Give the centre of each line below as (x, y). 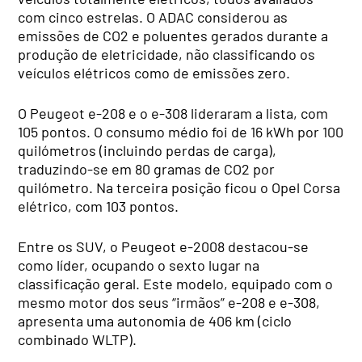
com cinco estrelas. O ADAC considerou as (153, 17)
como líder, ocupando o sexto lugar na (139, 265)
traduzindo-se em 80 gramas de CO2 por (147, 168)
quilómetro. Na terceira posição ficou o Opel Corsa (179, 187)
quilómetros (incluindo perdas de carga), (147, 150)
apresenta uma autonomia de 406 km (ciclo (155, 320)
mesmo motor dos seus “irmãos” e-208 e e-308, (169, 302)
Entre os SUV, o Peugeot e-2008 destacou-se (164, 246)
